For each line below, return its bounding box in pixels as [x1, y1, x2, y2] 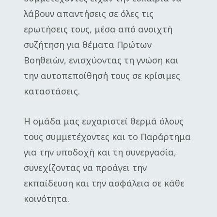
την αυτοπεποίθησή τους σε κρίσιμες [24, 70, 180, 81]
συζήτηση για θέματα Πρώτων [24, 39, 152, 50]
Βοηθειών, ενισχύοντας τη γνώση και [24, 54, 179, 66]
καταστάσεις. [24, 85, 80, 97]
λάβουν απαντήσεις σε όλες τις [24, 8, 154, 19]
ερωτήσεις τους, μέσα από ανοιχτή [24, 23, 172, 35]
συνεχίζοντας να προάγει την [24, 162, 147, 173]
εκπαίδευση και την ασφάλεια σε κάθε [24, 177, 185, 189]
